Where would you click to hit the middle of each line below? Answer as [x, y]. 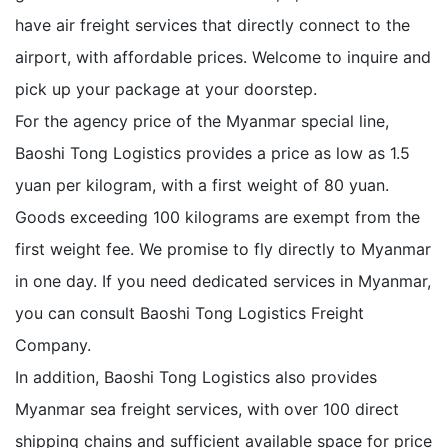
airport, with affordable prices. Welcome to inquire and [223, 57]
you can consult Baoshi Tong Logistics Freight [189, 313]
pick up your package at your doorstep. [166, 89]
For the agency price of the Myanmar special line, [202, 121]
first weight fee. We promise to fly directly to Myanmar [223, 249]
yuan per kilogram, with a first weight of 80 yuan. [202, 185]
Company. [53, 345]
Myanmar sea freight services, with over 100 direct [207, 409]
